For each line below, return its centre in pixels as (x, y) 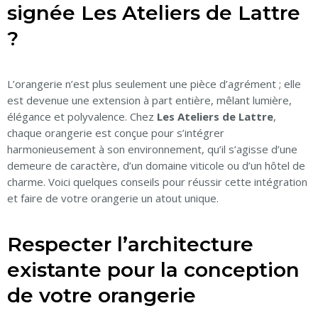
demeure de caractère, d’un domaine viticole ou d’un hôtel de (156, 166)
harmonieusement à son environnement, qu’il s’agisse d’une (152, 149)
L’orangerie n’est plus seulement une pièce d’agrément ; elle (154, 84)
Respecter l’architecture (130, 245)
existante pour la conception (153, 270)
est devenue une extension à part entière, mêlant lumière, (149, 100)
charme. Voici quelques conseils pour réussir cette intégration (157, 182)
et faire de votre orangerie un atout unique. (113, 198)
